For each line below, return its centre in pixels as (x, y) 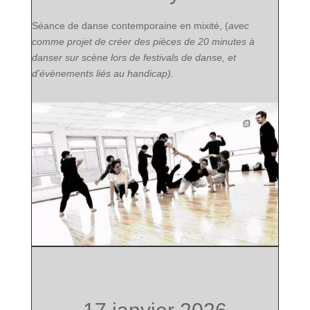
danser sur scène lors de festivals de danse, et (134, 58)
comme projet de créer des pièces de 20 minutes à (143, 42)
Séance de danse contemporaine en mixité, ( (130, 26)
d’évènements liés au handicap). (102, 74)
